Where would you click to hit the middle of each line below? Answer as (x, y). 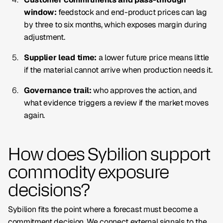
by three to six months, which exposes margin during (115, 25)
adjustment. (45, 37)
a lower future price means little (153, 57)
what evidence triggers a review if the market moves (116, 103)
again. (35, 115)
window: (40, 12)
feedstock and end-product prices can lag (132, 12)
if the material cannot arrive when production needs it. (118, 70)
